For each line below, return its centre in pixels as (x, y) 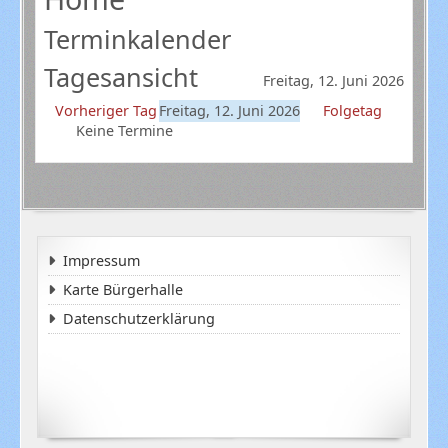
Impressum (101, 261)
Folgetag (352, 110)
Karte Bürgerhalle (122, 290)
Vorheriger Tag (105, 110)
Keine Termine (124, 130)
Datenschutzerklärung (138, 319)
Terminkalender (137, 38)
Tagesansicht (121, 76)
